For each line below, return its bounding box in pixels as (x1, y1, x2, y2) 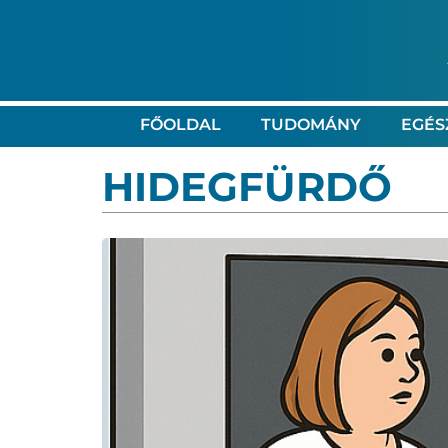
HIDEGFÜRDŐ (102, 161, 392, 211)
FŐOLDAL (139, 114, 221, 134)
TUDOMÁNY (260, 114, 361, 134)
